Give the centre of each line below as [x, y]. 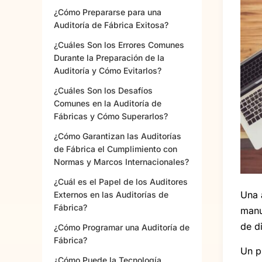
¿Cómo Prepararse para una [108, 12]
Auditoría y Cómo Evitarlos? [108, 71]
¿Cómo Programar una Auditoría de [122, 227]
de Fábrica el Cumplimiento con [116, 149]
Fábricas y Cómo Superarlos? [111, 116]
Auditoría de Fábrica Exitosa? [111, 25]
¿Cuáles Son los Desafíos [103, 91]
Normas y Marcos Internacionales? [121, 162]
